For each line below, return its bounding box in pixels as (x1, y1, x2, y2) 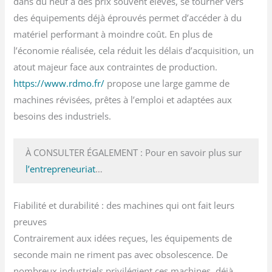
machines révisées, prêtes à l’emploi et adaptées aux (13, 93, 233, 106)
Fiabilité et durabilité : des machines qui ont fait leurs (13, 199, 235, 212)
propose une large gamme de (104, 76, 230, 89)
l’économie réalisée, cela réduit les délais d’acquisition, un (13, 44, 254, 56)
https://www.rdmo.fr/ (13, 76, 105, 89)
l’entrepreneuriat (25, 162, 96, 175)
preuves (13, 216, 47, 228)
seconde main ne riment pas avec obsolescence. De (13, 248, 228, 261)
